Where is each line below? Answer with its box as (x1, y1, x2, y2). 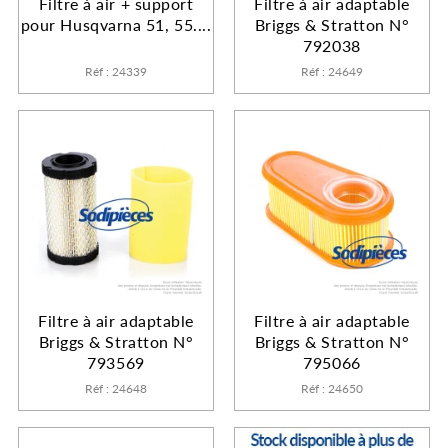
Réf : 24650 (301, 380, 363, 398)
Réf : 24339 (85, 63, 147, 81)
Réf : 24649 (301, 63, 363, 81)
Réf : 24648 (85, 380, 147, 398)
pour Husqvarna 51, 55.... (20, 13, 212, 37)
